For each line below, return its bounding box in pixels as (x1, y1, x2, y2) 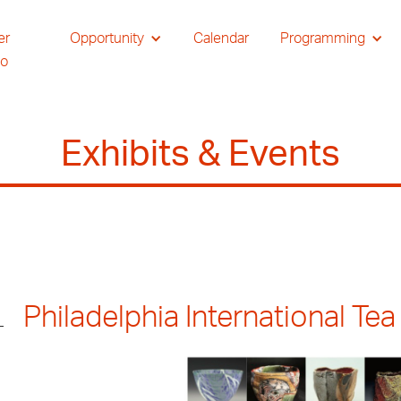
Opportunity (69, 31, 144, 46)
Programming (279, 31, 365, 46)
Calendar (192, 31, 249, 46)
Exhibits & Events (61, 137, 340, 173)
